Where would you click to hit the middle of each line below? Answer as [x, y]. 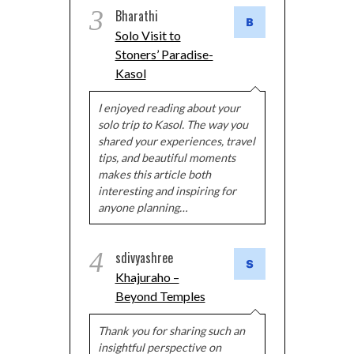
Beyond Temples [160, 296]
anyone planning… [142, 208]
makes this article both [154, 175]
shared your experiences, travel [176, 141]
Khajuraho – [147, 277]
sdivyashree [144, 258]
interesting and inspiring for [167, 191]
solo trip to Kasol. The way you [173, 125]
